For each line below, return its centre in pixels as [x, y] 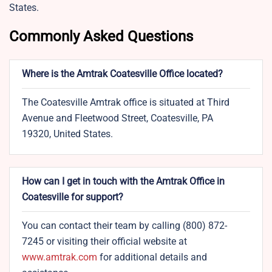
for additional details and [152, 257]
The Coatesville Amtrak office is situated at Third [126, 103]
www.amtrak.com [59, 257]
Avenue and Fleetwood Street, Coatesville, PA [117, 118]
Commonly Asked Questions [101, 37]
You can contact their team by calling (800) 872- [124, 226]
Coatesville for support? [73, 197]
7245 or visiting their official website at [104, 242]
